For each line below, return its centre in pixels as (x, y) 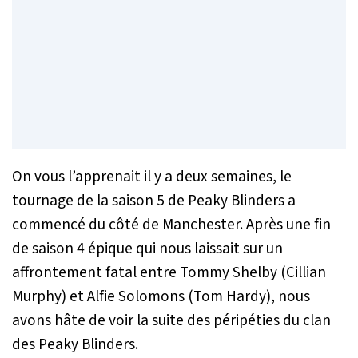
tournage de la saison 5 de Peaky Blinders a (154, 200)
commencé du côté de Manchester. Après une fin (171, 224)
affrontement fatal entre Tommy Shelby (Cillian (169, 272)
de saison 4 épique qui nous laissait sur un (147, 248)
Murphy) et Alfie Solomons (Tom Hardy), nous (161, 296)
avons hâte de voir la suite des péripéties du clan (171, 320)
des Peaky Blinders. (75, 344)
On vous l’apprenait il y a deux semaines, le (152, 176)
